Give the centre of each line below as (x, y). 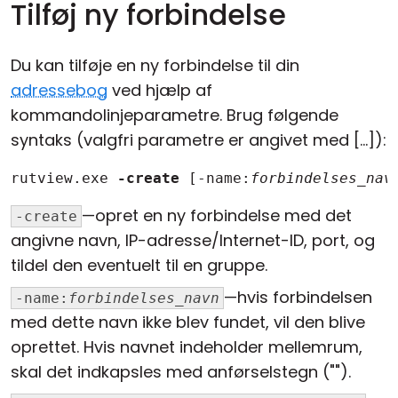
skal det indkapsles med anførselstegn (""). (181, 372)
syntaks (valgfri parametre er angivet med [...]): (199, 140)
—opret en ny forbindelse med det (217, 216)
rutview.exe (64, 179)
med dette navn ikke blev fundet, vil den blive (188, 322)
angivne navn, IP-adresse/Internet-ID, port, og (193, 241)
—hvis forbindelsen (298, 298)
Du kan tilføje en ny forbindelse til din (155, 66)
